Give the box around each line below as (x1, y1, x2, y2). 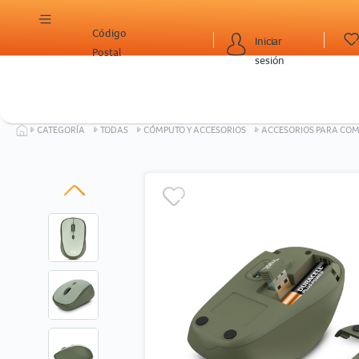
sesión (255, 53, 285, 67)
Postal (92, 46, 121, 58)
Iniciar (255, 34, 283, 47)
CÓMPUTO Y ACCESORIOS (143, 124, 246, 135)
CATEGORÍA (37, 124, 85, 135)
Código (92, 26, 127, 39)
